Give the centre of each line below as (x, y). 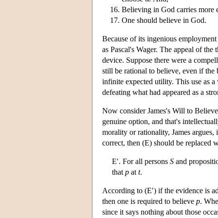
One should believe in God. (164, 20)
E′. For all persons (141, 161)
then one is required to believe (149, 201)
